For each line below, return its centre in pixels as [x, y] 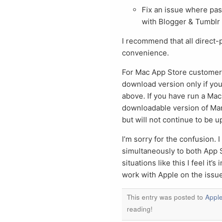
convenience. [145, 53]
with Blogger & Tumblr [181, 22]
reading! [140, 209]
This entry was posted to [166, 197]
